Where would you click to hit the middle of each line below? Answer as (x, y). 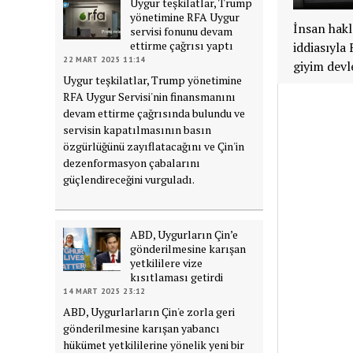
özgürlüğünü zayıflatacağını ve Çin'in (154, 146)
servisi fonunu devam (182, 31)
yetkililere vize (167, 262)
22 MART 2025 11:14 (104, 59)
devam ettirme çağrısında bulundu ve (154, 113)
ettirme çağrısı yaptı (182, 45)
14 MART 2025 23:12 (104, 291)
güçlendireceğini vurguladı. (129, 179)
